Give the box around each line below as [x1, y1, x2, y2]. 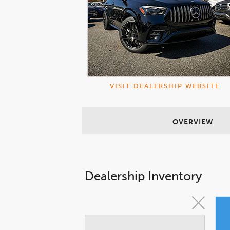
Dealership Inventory [85, 170, 202, 183]
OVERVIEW [172, 118, 214, 126]
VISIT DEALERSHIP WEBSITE [110, 83, 220, 90]
